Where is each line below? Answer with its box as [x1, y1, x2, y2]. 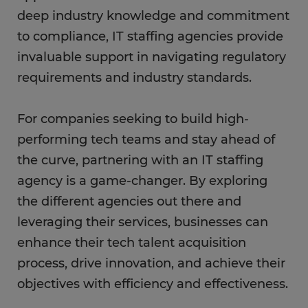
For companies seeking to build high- [17, 111, 249, 127]
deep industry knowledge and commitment [17, 8, 289, 24]
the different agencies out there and [17, 194, 241, 210]
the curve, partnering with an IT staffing [17, 153, 263, 168]
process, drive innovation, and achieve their [17, 256, 285, 272]
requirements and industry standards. [17, 70, 252, 86]
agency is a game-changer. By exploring [17, 173, 267, 189]
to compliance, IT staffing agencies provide [17, 29, 283, 45]
